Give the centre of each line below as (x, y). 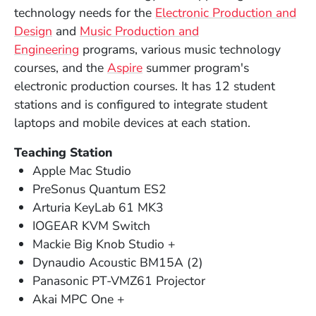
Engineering (47, 50)
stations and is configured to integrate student (141, 105)
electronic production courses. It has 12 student (145, 86)
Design (33, 31)
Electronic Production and (226, 13)
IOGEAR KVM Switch (92, 226)
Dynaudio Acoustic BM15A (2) (118, 263)
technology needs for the (85, 13)
